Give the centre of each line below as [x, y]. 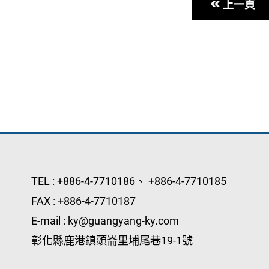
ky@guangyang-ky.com [123, 221]
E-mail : [49, 221]
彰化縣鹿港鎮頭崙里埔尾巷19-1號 [112, 240]
